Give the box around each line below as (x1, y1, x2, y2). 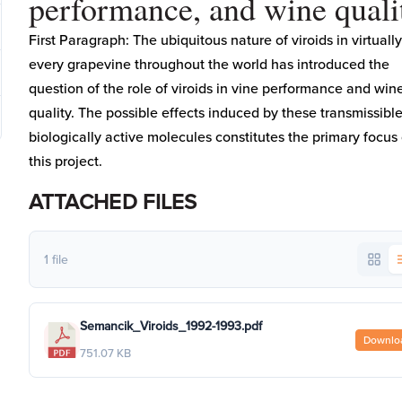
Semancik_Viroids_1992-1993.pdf (79, 319, 262, 334)
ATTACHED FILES (28, 189, 197, 215)
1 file (43, 251, 68, 267)
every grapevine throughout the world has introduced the (28, 56, 389, 74)
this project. (28, 153, 102, 170)
